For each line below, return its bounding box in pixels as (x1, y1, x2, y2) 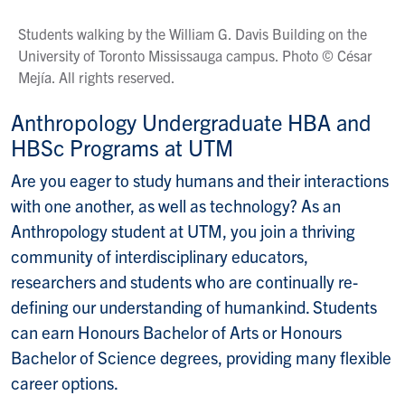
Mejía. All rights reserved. (18, 67, 175, 86)
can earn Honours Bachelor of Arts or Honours (11, 320, 342, 343)
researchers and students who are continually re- (11, 269, 358, 292)
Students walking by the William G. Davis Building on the (18, 24, 367, 42)
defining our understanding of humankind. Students (11, 295, 377, 317)
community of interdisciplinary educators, (11, 244, 308, 267)
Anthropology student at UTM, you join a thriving (11, 219, 355, 241)
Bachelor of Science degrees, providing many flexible (11, 345, 391, 368)
